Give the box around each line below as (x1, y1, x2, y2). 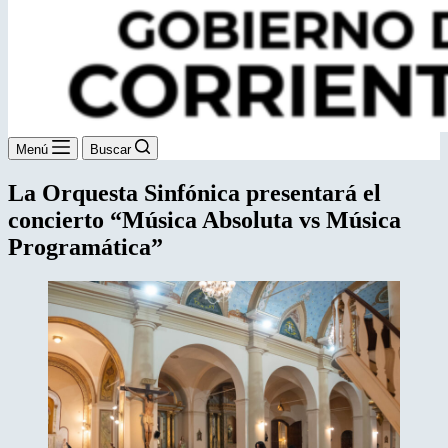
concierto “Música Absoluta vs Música (8, 206, 401, 233)
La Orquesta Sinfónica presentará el (8, 179, 381, 206)
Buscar (90, 142, 131, 157)
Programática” (8, 233, 163, 260)
